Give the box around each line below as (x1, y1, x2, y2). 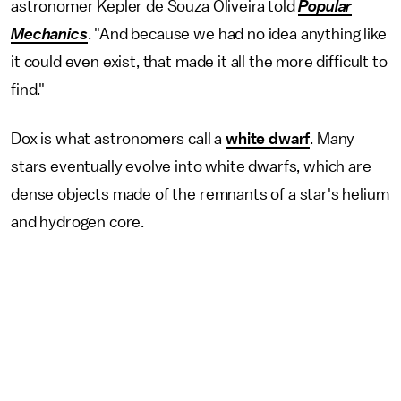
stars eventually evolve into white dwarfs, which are (11, 158, 371, 175)
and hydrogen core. (11, 214, 148, 230)
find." (11, 81, 46, 98)
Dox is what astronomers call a (11, 131, 226, 147)
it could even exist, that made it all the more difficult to (11, 54, 388, 70)
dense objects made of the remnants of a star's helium (11, 186, 389, 202)
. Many (310, 131, 355, 147)
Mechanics (11, 26, 88, 42)
